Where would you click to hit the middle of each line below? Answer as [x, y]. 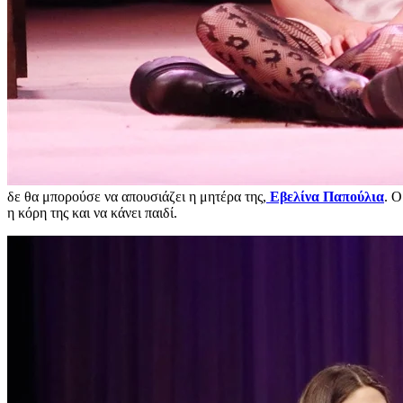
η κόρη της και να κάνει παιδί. [92, 212]
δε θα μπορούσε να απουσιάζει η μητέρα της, [137, 196]
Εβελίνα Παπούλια [325, 196]
